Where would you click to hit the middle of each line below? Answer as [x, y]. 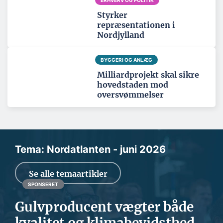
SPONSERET [43, 184]
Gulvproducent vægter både [104, 207]
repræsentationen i [136, 25]
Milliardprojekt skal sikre [148, 75]
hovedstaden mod [133, 85]
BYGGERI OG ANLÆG [126, 60]
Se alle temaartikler [68, 173]
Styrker [112, 15]
